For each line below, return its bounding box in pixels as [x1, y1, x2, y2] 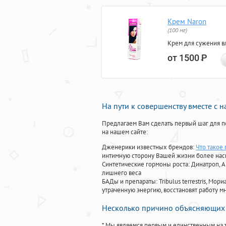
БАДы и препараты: [102, 177, 159, 186]
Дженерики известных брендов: [102, 143, 196, 152]
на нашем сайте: [102, 128, 148, 137]
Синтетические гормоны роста [102, 160, 188, 169]
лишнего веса [102, 168, 141, 178]
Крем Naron [167, 17, 206, 27]
